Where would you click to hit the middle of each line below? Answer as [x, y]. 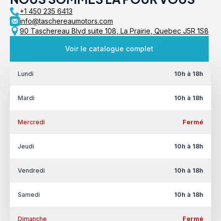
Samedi [29, 194]
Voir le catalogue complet [109, 48]
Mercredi [31, 122]
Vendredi [31, 170]
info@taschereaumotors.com [66, 21]
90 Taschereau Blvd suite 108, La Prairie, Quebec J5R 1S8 [114, 31]
